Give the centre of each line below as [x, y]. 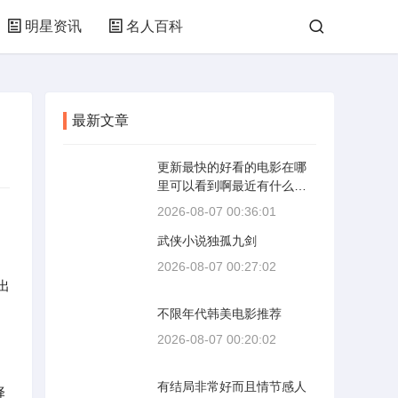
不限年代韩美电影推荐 [219, 314]
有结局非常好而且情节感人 [232, 386]
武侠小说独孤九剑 [207, 241]
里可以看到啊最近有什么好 [232, 186]
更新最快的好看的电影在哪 [232, 167]
